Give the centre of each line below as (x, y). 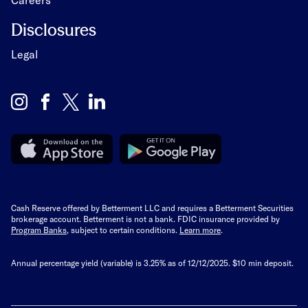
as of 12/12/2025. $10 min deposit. (230, 262)
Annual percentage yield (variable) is (77, 262)
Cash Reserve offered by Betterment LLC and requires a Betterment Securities (152, 207)
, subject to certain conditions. (123, 229)
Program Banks (39, 229)
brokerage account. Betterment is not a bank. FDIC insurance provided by (145, 218)
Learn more (200, 229)
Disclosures (54, 30)
